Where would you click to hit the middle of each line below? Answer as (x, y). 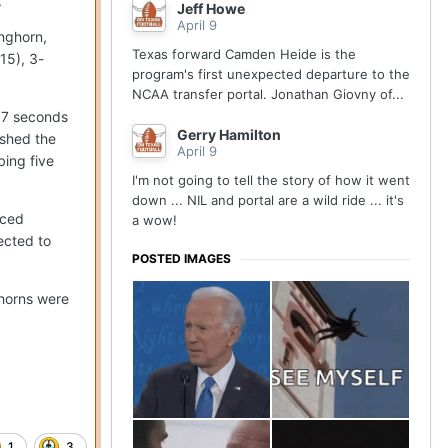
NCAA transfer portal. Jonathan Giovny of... (268, 94)
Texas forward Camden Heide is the (244, 54)
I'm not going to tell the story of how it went (271, 180)
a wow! (158, 220)
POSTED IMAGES (181, 259)
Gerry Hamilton (229, 135)
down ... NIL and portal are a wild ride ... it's (268, 200)
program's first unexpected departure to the (271, 74)
